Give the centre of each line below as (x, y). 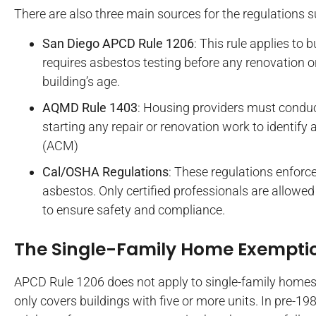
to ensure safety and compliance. (134, 209)
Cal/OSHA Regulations (105, 171)
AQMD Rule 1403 (90, 107)
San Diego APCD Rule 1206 (118, 43)
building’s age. (81, 81)
